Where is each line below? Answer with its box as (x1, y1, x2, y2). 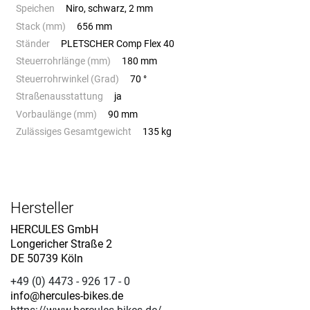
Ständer (16, 38, 50, 51)
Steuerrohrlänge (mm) (16, 55, 111, 68)
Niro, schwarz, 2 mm (66, 3, 153, 15)
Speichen (16, 3, 55, 15)
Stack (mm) (16, 20, 66, 33)
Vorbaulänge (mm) (16, 108, 97, 120)
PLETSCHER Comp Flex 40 (61, 38, 174, 51)
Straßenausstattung (16, 91, 103, 103)
